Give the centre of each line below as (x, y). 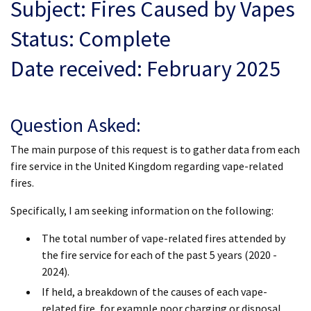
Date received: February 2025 (145, 69)
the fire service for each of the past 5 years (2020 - (159, 255)
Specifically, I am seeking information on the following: (142, 210)
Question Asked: (76, 125)
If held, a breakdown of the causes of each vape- (154, 292)
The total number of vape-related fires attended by (163, 238)
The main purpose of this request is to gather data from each (155, 149)
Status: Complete (91, 39)
